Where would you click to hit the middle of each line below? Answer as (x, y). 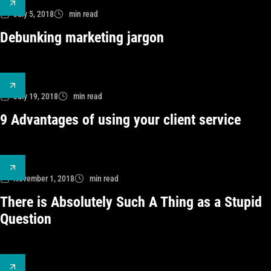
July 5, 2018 (34, 14)
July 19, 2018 (36, 96)
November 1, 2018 (44, 178)
